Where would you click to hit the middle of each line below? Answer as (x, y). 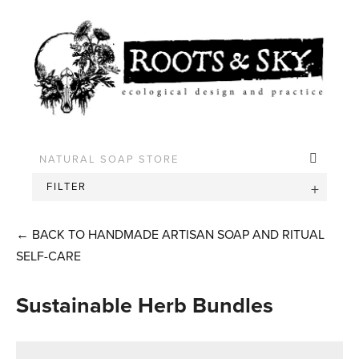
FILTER (67, 186)
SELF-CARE (48, 255)
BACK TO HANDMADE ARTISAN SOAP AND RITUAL (177, 234)
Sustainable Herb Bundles (145, 305)
